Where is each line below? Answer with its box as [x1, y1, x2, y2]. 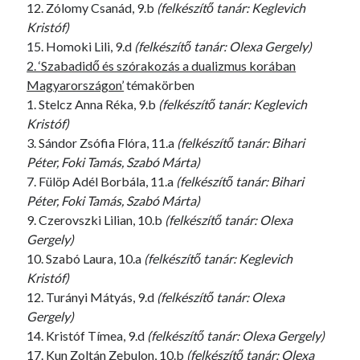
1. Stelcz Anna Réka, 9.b [27, 96, 159, 112]
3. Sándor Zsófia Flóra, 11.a [27, 135, 178, 150]
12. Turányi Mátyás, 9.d [27, 289, 157, 305]
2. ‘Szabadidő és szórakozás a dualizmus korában [27, 58, 297, 73]
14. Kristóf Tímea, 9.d [27, 328, 148, 343]
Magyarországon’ [27, 77, 125, 92]
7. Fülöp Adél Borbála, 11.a [27, 174, 177, 189]
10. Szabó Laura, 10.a [27, 251, 145, 266]
